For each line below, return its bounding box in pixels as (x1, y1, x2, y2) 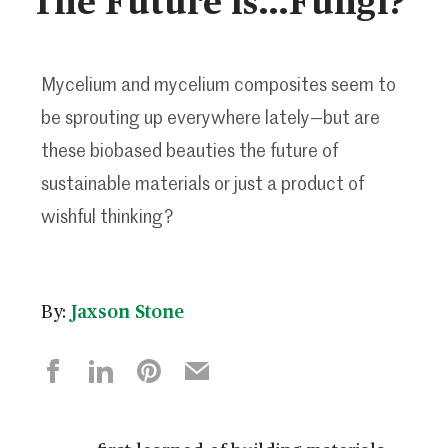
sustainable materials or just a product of (40, 170, 364, 195)
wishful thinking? (40, 203, 177, 228)
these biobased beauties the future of (40, 137, 338, 162)
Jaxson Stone (70, 297, 184, 323)
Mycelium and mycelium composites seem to (40, 71, 396, 96)
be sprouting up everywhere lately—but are (40, 104, 380, 129)
